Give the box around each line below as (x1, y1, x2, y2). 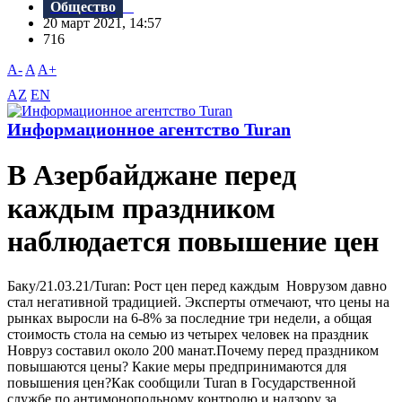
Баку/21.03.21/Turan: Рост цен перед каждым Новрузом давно (7, 277, 387, 293)
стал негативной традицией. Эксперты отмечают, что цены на (7, 293, 389, 310)
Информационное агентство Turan (7, 119, 291, 140)
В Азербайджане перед (7, 159, 296, 192)
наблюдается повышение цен (7, 225, 379, 258)
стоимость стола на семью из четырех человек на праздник (7, 326, 369, 342)
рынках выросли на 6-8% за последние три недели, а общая (7, 310, 371, 326)
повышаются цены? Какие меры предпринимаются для (7, 358, 346, 374)
